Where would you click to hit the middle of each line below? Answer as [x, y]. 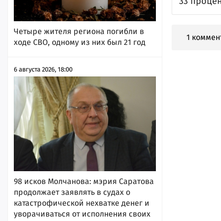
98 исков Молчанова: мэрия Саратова [84, 181]
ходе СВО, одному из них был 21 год [80, 42]
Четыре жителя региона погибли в [79, 31]
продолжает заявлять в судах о [72, 192]
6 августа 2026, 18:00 [43, 69]
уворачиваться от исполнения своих [82, 214]
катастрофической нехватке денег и [82, 203]
